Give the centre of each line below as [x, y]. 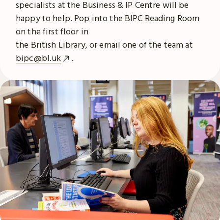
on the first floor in [52, 31]
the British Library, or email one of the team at [104, 44]
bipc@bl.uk [39, 57]
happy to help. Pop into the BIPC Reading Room [108, 18]
